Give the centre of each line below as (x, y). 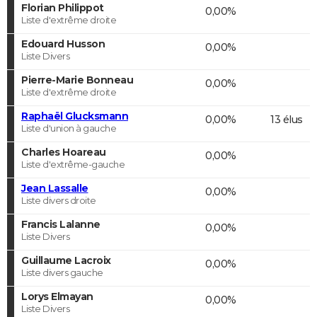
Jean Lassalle (55, 188)
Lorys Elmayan (57, 296)
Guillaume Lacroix (66, 260)
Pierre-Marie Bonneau (77, 80)
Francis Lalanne (61, 224)
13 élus (287, 119)
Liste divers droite (59, 200)
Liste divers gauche (62, 272)
